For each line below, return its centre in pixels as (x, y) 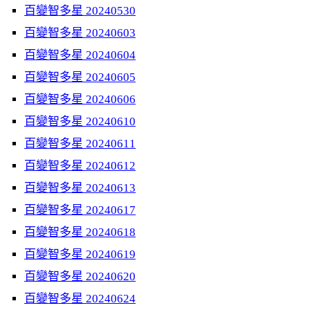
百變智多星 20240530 (80, 11)
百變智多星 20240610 (80, 121)
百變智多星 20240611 (80, 144)
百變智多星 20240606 (80, 99)
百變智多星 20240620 (80, 276)
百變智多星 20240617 (80, 210)
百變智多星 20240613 (80, 188)
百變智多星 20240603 (80, 33)
